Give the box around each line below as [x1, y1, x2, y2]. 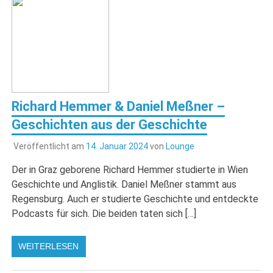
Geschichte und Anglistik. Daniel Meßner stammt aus [12, 178, 237, 190]
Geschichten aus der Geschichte [12, 117, 208, 133]
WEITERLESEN [18, 241, 79, 251]
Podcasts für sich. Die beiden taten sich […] [12, 207, 197, 219]
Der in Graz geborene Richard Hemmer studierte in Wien [12, 163, 249, 175]
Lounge [165, 141, 194, 151]
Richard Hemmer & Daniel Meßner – [12, 99, 225, 115]
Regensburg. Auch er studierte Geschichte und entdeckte [12, 193, 259, 205]
